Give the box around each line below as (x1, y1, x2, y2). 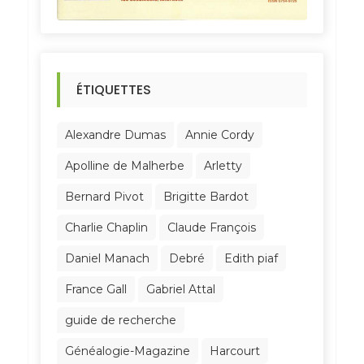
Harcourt (209, 343, 260, 358)
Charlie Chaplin (64, 219, 148, 235)
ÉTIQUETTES (76, 80, 151, 99)
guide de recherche (64, 312, 176, 327)
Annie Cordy (184, 127, 254, 142)
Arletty (203, 158, 242, 173)
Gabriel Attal (145, 281, 215, 297)
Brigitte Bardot (162, 188, 249, 204)
